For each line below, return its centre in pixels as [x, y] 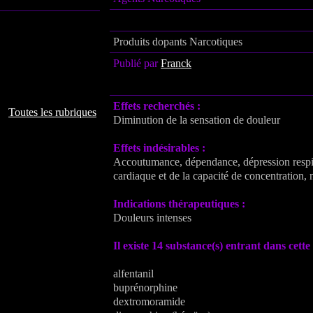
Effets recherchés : [157, 106]
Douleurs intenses [152, 218]
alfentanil [133, 274]
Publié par [137, 63]
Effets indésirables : [159, 148]
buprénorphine [145, 287]
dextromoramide [149, 301]
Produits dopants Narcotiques [178, 42]
